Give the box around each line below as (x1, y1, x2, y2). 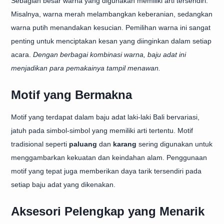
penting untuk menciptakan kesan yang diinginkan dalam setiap (11, 37, 211, 45)
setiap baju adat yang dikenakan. (11, 180, 115, 188)
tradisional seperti (11, 140, 69, 148)
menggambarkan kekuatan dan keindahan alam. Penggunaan (11, 153, 207, 161)
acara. (11, 50, 33, 58)
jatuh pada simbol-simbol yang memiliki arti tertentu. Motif (11, 126, 193, 134)
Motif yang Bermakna (11, 88, 132, 101)
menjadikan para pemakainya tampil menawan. (11, 64, 160, 72)
